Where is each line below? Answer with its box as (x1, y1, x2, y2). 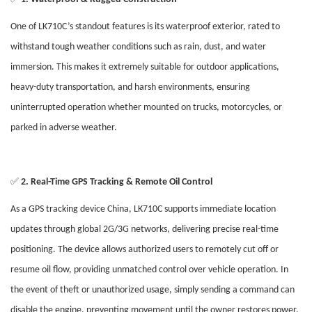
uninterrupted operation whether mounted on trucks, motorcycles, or (10, 102, 282, 114)
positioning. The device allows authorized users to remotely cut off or (10, 244, 279, 256)
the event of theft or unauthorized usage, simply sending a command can (10, 285, 295, 296)
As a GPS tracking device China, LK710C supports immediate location (10, 204, 276, 215)
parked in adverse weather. (10, 123, 117, 134)
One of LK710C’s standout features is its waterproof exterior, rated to (10, 22, 280, 33)
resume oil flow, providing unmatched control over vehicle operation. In (10, 265, 288, 276)
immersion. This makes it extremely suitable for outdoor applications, (10, 62, 279, 73)
